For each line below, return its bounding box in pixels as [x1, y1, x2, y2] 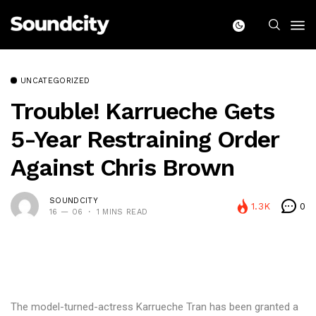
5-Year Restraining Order [11, 125, 279, 153]
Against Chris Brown [11, 153, 234, 181]
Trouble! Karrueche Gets [11, 97, 274, 125]
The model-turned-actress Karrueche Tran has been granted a [11, 300, 298, 313]
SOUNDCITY [49, 195, 98, 205]
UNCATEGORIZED [20, 76, 90, 85]
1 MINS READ [96, 207, 148, 217]
